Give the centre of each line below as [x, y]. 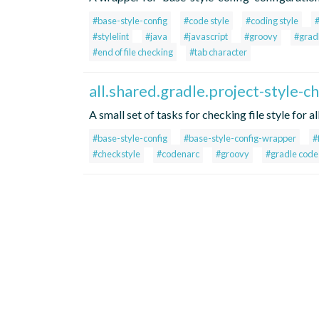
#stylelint [111, 37]
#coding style [272, 21]
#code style [206, 21]
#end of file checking [133, 52]
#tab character [218, 52]
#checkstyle [116, 154]
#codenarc [178, 154]
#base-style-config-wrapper [240, 138]
